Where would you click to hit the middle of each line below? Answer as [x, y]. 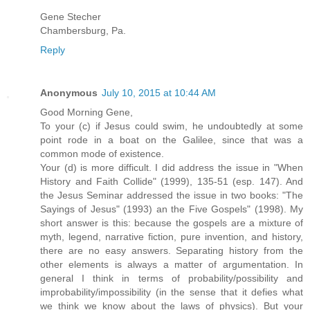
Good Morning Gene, [86, 112]
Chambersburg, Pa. [83, 31]
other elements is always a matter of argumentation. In [172, 265]
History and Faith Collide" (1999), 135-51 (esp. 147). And [172, 182]
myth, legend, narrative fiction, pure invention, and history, [172, 237]
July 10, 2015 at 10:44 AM [159, 93]
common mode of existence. [102, 154]
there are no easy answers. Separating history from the [172, 251]
